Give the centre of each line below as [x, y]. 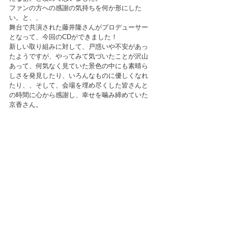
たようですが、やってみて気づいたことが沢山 [79, 56]
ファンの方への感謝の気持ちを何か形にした [75, 8]
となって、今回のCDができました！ [63, 37]
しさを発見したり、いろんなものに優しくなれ [79, 75]
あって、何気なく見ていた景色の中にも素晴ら [79, 66]
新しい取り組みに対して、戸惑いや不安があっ [79, 46]
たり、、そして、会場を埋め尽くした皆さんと [79, 85]
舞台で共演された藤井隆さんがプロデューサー [79, 27]
